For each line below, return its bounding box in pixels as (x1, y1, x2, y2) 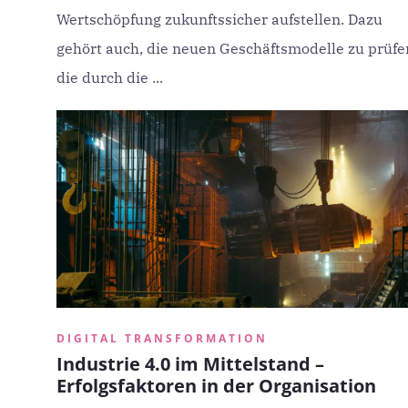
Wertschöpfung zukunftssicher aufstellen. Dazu (56, 10, 382, 28)
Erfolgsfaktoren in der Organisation (56, 373, 376, 398)
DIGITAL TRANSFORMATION (56, 331, 268, 346)
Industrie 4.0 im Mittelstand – (56, 352, 324, 376)
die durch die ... (56, 68, 163, 87)
